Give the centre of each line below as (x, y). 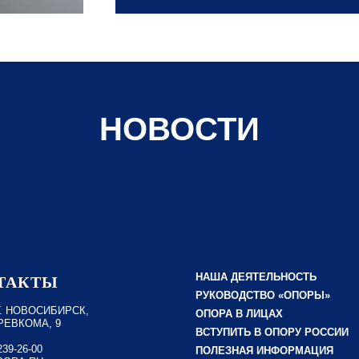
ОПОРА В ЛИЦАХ (239, 314)
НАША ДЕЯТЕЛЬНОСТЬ (256, 277)
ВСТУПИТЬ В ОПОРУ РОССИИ (272, 332)
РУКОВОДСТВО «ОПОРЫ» (263, 295)
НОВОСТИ (179, 129)
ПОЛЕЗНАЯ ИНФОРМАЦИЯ (264, 351)
